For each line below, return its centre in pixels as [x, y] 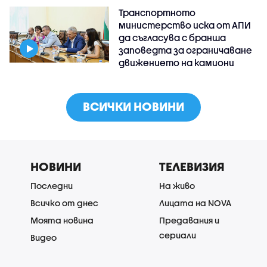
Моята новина [62, 220]
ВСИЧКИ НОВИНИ [133, 106]
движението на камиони [177, 62]
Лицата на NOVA [195, 203]
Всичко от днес [64, 203]
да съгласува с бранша [173, 37]
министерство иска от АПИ [185, 25]
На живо [177, 185]
